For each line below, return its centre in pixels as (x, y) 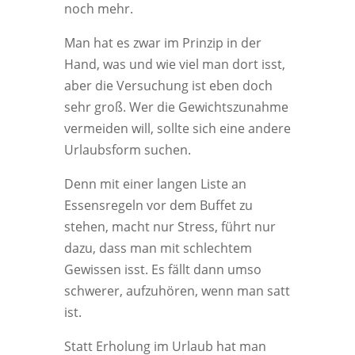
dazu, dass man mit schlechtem (158, 248)
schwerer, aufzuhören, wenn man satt (177, 291)
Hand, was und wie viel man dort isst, (174, 64)
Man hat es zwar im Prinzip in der (162, 43)
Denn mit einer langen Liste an (155, 184)
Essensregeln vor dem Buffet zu (158, 205)
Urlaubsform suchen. (127, 150)
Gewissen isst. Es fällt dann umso (162, 269)
